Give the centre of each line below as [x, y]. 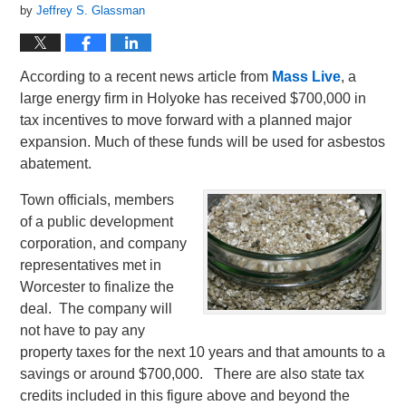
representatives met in [91, 265]
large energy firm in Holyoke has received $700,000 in [193, 98]
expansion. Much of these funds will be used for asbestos [203, 142]
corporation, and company [104, 243]
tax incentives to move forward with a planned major [186, 120]
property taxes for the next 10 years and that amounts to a [203, 352]
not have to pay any [83, 330]
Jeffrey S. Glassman [91, 10]
